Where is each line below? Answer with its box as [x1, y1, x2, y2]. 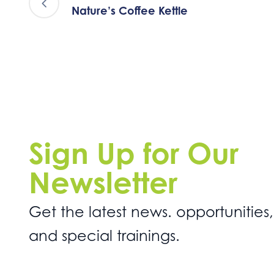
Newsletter [29, 165, 177, 201]
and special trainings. [29, 227, 180, 245]
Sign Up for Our [29, 135, 239, 171]
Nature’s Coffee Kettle [72, 3, 188, 17]
